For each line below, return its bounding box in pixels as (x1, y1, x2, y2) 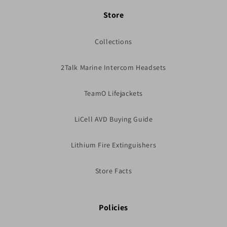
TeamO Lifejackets (84, 89, 143, 98)
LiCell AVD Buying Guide (74, 115, 153, 124)
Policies (99, 202, 128, 213)
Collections (95, 37, 132, 46)
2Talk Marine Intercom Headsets (61, 63, 166, 72)
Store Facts (95, 166, 132, 175)
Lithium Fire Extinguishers (70, 140, 157, 149)
